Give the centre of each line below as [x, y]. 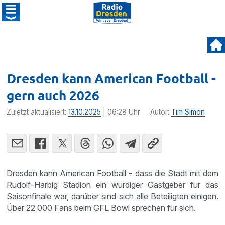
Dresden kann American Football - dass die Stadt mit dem [113, 173]
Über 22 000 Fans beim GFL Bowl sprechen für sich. [101, 208]
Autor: [161, 112]
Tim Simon [188, 112]
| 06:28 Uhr [121, 112]
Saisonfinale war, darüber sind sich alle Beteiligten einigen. [113, 196]
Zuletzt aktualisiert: [38, 112]
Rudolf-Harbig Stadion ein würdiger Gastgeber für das [113, 185]
